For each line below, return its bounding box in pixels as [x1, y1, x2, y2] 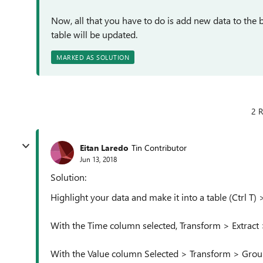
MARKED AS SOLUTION [56, 53, 129, 62]
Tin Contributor [131, 141, 187, 153]
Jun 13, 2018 [80, 154, 117, 164]
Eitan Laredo [80, 141, 129, 153]
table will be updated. [51, 28, 137, 41]
